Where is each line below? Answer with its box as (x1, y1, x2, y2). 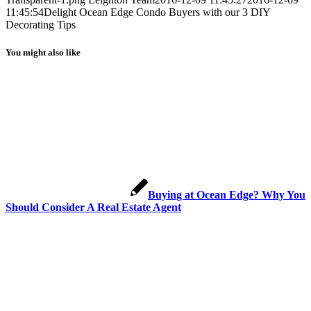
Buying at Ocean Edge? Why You (148, 188, 305, 201)
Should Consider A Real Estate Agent (6, 201, 181, 213)
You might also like (6, 47, 81, 58)
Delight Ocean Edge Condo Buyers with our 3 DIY (44, 6, 270, 19)
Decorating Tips (6, 19, 76, 31)
